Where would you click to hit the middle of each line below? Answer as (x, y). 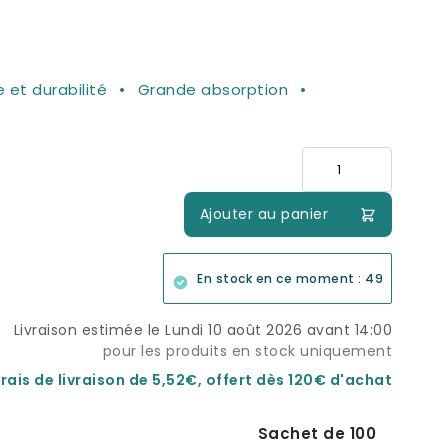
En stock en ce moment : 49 (290, 278)
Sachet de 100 (316, 433)
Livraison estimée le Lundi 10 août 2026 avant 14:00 (202, 330)
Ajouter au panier (263, 214)
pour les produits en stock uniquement (247, 351)
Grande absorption (212, 89)
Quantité (337, 157)
